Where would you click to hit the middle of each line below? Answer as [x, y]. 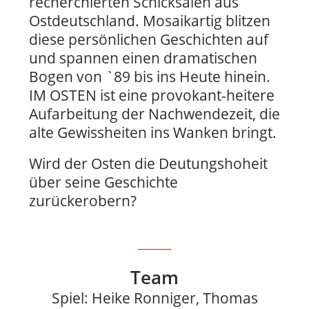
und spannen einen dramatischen [143, 58]
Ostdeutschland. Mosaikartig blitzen [150, 21]
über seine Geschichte [103, 182]
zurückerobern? [83, 201]
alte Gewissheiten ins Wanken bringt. [153, 133]
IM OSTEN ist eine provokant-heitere [152, 96]
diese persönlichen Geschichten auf [149, 40]
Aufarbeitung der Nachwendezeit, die [154, 114]
